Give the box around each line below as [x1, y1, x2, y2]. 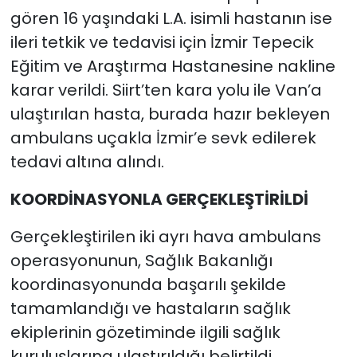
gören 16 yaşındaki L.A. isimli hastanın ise [10, 7, 332, 30]
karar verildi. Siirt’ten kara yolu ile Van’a [10, 79, 322, 102]
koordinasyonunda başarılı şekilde [10, 273, 286, 296]
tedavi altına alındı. [10, 151, 164, 174]
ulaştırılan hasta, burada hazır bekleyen [10, 103, 330, 126]
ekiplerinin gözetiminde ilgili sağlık [10, 321, 280, 344]
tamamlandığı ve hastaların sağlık [10, 297, 291, 320]
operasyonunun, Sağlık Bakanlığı [10, 249, 273, 273]
